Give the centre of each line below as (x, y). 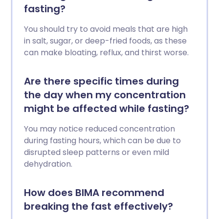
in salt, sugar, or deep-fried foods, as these (105, 41)
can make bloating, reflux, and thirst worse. (106, 53)
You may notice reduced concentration (99, 129)
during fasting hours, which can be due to (102, 141)
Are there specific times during (101, 81)
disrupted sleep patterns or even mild (97, 152)
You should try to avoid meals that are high (106, 29)
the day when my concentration (105, 95)
